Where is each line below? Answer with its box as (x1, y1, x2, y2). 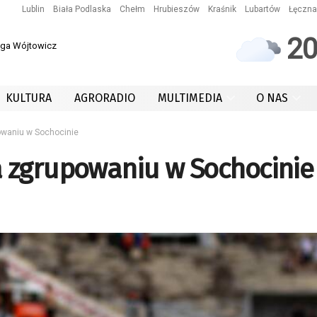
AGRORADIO (74, 91, 135, 105)
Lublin (22, 4, 45, 14)
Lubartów (245, 4, 280, 14)
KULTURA (6, 91, 52, 105)
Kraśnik (208, 4, 236, 14)
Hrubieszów (154, 4, 200, 14)
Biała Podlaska (53, 4, 111, 14)
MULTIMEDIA (158, 91, 222, 105)
